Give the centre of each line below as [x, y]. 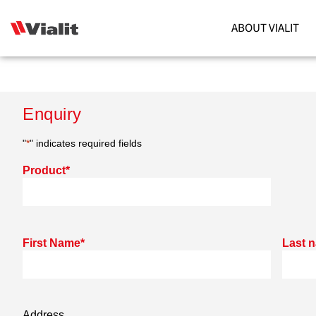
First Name [51, 243]
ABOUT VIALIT [265, 28]
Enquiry [52, 114]
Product [44, 171]
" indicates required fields [86, 143]
